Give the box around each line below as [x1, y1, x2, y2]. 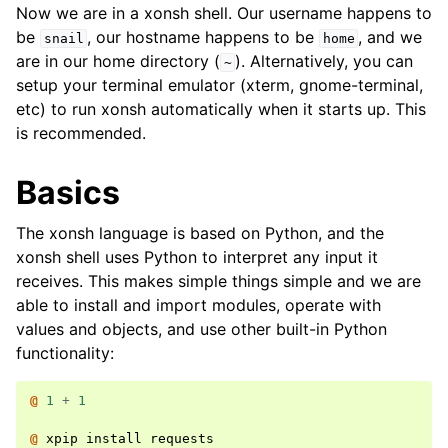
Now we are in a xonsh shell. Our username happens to [16, 3, 432, 23]
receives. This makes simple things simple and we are [16, 271, 421, 291]
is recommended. [16, 123, 146, 143]
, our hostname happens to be [87, 27, 320, 47]
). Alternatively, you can [235, 51, 414, 71]
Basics [16, 173, 120, 212]
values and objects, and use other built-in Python [16, 319, 387, 339]
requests [150, 431, 214, 446]
